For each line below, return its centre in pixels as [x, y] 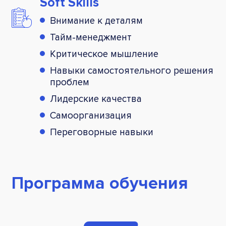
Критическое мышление [104, 54]
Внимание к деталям [96, 21]
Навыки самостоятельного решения [132, 71]
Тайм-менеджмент [91, 37]
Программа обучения [100, 183]
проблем [70, 82]
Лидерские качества [96, 99]
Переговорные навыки [102, 132]
